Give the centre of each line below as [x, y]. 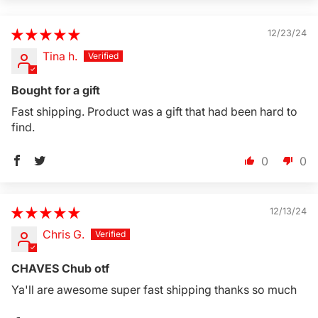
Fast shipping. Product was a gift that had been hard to [154, 112]
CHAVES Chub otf [60, 269]
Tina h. [60, 56]
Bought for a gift [56, 91]
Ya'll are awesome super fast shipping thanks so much [154, 290]
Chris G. [64, 235]
